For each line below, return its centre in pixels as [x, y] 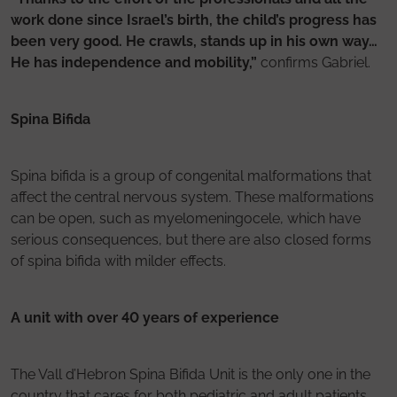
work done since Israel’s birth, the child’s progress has [194, 19]
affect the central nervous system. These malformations [192, 197]
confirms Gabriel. [314, 62]
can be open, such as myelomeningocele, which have [186, 218]
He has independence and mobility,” [134, 62]
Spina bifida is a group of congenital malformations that [191, 175]
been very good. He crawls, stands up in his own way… [194, 41]
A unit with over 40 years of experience [145, 317]
